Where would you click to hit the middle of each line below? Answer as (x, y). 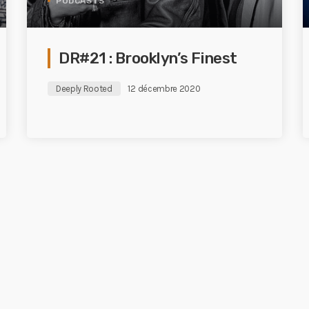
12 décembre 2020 (164, 89)
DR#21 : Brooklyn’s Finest (148, 58)
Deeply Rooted (84, 89)
